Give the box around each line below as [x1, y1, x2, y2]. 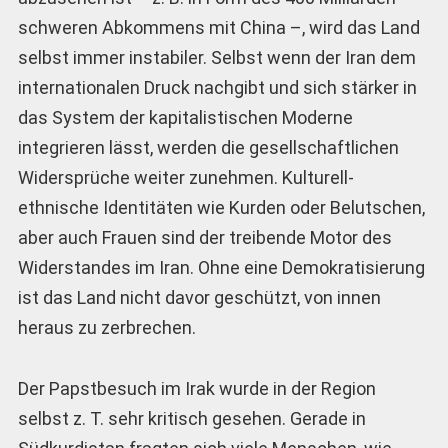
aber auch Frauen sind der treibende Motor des [17, 227, 392, 249]
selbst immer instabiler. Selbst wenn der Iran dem [17, 47, 416, 69]
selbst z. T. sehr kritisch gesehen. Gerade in [17, 407, 366, 429]
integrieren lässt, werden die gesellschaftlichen [17, 137, 399, 159]
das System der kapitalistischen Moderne [17, 107, 353, 129]
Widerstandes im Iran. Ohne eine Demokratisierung [17, 257, 425, 279]
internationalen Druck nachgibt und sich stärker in [17, 77, 417, 99]
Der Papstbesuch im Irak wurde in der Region [17, 377, 376, 399]
